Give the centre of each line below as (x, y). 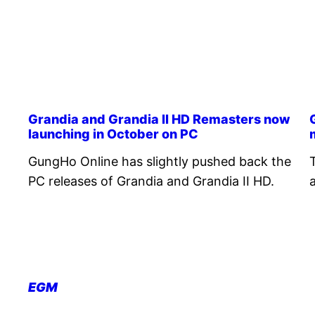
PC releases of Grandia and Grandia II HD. (151, 181)
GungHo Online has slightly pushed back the (160, 161)
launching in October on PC (113, 134)
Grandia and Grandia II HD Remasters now (159, 119)
